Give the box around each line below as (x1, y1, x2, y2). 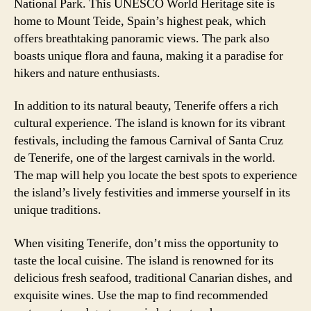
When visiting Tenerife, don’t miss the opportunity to (14, 235, 278, 251)
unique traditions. (14, 202, 101, 218)
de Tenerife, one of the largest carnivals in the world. (14, 150, 276, 166)
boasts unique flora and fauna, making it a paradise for (14, 47, 283, 64)
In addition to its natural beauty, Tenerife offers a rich (14, 98, 278, 114)
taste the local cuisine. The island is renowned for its (14, 252, 274, 269)
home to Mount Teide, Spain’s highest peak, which (14, 12, 266, 29)
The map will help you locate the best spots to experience (14, 167, 297, 183)
